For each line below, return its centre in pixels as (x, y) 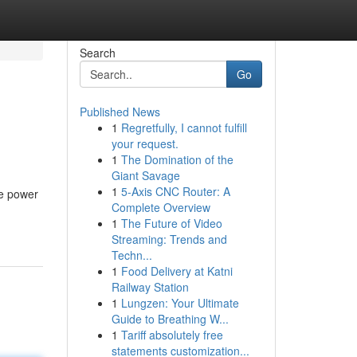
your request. (145, 143)
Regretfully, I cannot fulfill (184, 127)
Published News (120, 112)
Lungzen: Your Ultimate (180, 303)
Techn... (131, 255)
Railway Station (150, 287)
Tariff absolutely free (172, 335)
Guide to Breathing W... (170, 319)
